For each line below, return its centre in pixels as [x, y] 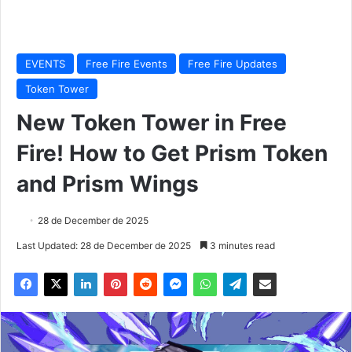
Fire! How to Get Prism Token [172, 153]
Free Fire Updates [233, 63]
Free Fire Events [126, 63]
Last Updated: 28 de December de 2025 [104, 245]
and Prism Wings [108, 183]
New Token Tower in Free [152, 122]
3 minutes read [241, 245]
